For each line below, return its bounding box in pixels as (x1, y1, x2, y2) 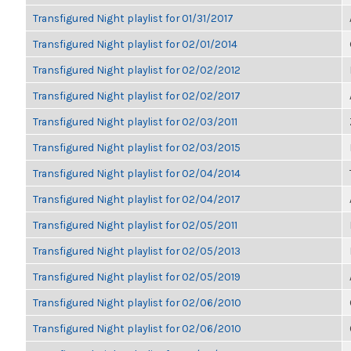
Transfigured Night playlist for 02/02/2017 (33, 89, 241, 102)
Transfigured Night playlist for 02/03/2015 (33, 141, 241, 154)
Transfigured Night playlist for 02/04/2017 (33, 193, 241, 205)
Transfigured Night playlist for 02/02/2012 (33, 63, 241, 76)
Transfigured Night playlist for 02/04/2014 (33, 167, 241, 179)
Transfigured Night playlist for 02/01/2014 (33, 38, 237, 50)
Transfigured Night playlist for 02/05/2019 (33, 270, 241, 283)
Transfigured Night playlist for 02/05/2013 (33, 244, 241, 257)
